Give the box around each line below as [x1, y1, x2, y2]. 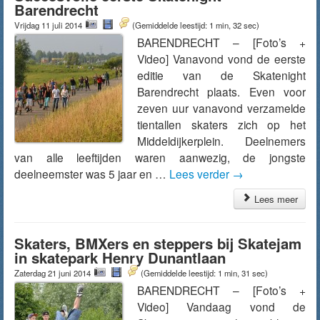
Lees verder [169, 166, 232, 181]
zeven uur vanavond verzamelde [137, 100, 306, 116]
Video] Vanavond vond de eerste [137, 51, 306, 66]
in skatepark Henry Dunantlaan [14, 247, 226, 268]
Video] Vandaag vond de [137, 299, 306, 314]
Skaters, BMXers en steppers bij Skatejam [14, 233, 301, 254]
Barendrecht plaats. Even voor [137, 84, 306, 99]
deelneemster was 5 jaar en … [14, 166, 169, 181]
